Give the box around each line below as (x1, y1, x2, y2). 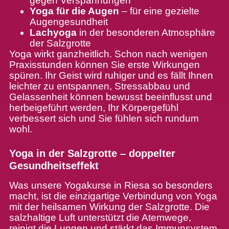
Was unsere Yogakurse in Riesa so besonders (9, 180, 213, 191)
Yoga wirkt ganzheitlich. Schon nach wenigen (9, 49, 208, 60)
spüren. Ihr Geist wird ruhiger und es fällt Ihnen (9, 70, 213, 81)
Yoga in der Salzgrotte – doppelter (9, 148, 175, 159)
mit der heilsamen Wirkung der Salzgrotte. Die (9, 201, 210, 213)
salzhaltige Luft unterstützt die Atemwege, (9, 212, 191, 223)
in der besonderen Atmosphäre (76, 27, 215, 38)
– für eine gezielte (121, 6, 199, 17)
